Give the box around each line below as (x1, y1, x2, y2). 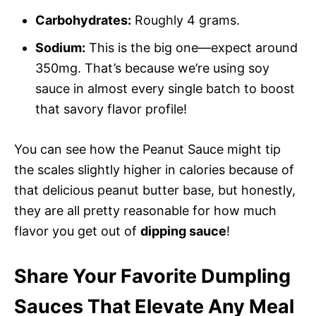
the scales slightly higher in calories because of (14, 162, 294, 177)
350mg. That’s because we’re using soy (35, 60, 269, 75)
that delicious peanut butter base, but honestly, (14, 182, 296, 197)
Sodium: (35, 39, 85, 55)
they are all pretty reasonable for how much (14, 202, 276, 218)
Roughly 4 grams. (131, 12, 240, 28)
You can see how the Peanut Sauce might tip (14, 141, 281, 157)
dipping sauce (140, 223, 226, 238)
